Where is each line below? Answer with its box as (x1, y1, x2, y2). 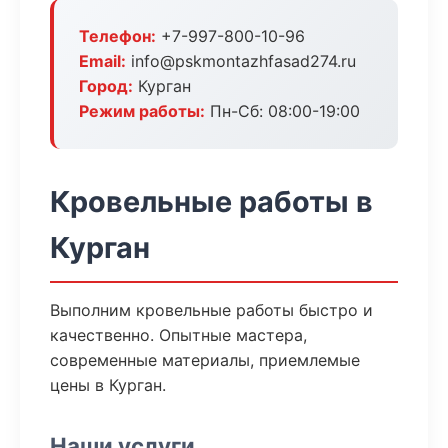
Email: (79, 51, 126, 71)
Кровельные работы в (50, 184, 373, 219)
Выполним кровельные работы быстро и (50, 300, 373, 320)
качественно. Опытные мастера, (50, 325, 307, 345)
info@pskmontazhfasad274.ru (126, 51, 356, 71)
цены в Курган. (50, 375, 166, 395)
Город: (79, 76, 133, 96)
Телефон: (79, 26, 156, 46)
